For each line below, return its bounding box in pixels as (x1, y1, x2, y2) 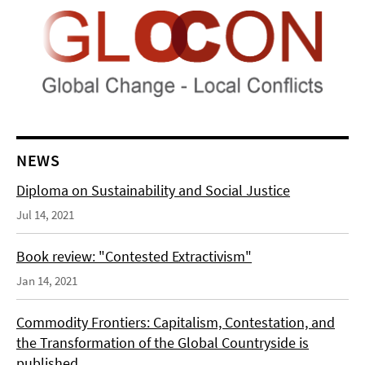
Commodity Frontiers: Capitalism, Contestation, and (16, 313, 335, 332)
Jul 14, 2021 (16, 207, 74, 223)
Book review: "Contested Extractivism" (16, 247, 252, 266)
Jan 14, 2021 (16, 273, 77, 289)
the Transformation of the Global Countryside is (16, 333, 309, 353)
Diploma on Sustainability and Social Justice (16, 181, 290, 200)
